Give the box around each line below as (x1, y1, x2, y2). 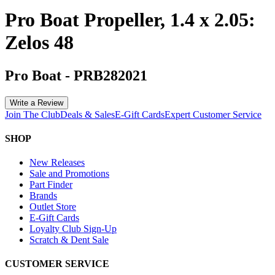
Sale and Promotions (29, 168, 109, 179)
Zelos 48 (5, 31, 74, 54)
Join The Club (5, 109, 60, 120)
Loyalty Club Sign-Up (29, 223, 117, 234)
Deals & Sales (60, 109, 115, 120)
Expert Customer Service (165, 109, 261, 120)
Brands (29, 190, 57, 201)
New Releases (29, 157, 85, 168)
